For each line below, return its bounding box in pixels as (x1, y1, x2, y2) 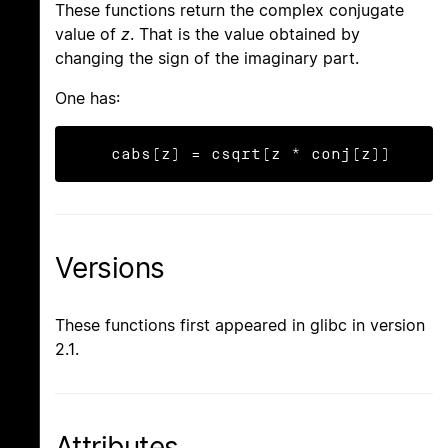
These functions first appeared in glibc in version (55, 314, 425, 335)
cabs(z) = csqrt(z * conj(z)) (111, 145, 391, 163)
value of (55, 24, 121, 45)
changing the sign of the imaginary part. (55, 48, 359, 69)
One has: (55, 88, 120, 109)
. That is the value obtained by (130, 24, 360, 45)
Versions (55, 251, 165, 286)
